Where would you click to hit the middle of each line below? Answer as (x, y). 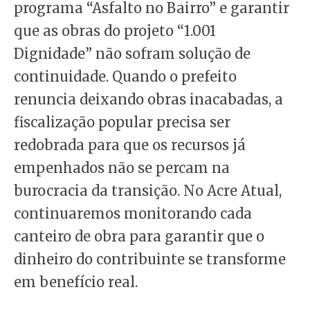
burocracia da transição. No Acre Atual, (148, 190)
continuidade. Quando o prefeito (125, 76)
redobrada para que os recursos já (130, 145)
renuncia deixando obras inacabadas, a (148, 99)
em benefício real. (76, 282)
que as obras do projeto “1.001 (115, 30)
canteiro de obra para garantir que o (139, 236)
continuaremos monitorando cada (133, 213)
